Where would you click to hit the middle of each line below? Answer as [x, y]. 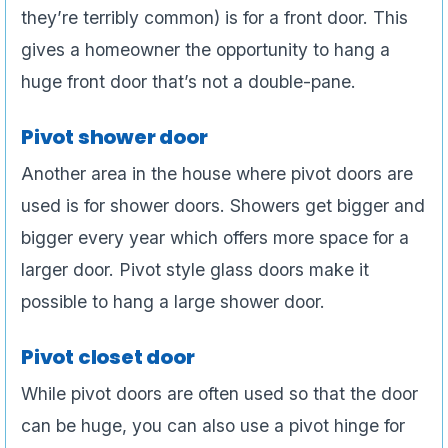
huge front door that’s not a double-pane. [188, 82]
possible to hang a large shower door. [173, 302]
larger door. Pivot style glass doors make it [195, 270]
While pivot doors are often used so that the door [219, 394]
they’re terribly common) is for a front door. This [214, 18]
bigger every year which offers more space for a [215, 238]
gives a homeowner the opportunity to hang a [205, 50]
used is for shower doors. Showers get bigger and [223, 206]
